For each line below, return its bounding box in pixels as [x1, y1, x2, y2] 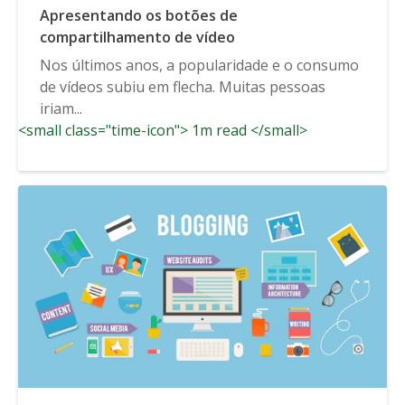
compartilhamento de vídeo [40, 26, 235, 47]
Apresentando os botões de [40, 5, 238, 25]
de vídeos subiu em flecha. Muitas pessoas [40, 76, 325, 97]
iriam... [40, 98, 82, 118]
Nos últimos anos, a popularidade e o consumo [40, 54, 359, 75]
